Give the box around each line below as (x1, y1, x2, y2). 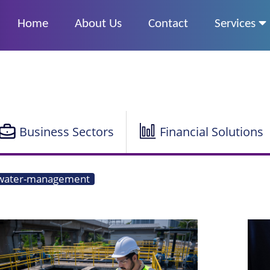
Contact (148, 17, 188, 30)
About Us (74, 17, 122, 30)
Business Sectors (19, 124, 114, 140)
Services (214, 17, 259, 30)
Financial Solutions (160, 124, 263, 140)
